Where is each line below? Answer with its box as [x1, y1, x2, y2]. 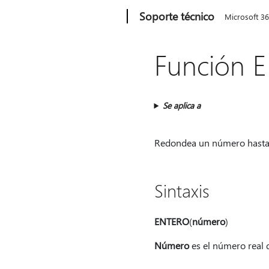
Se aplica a [163, 100, 201, 111]
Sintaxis [154, 178, 210, 202]
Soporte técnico [139, 9, 215, 23]
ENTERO [154, 215, 189, 228]
